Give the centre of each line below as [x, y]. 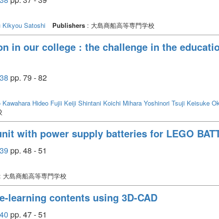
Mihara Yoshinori [146, 103]
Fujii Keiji [63, 103]
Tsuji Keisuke [191, 103]
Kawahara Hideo [25, 103]
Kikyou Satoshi [24, 25]
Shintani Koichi [99, 103]
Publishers [69, 25]
